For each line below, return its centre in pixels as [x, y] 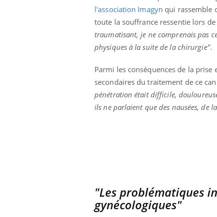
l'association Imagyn [129, 9]
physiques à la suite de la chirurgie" [152, 47]
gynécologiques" [138, 205]
